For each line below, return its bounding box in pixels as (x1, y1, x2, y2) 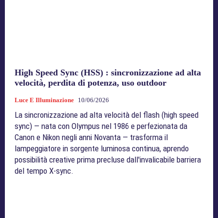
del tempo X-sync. (15, 165, 73, 176)
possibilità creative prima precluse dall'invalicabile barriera (15, 154, 201, 164)
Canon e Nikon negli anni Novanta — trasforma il (15, 132, 168, 142)
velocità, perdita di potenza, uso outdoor (15, 77, 166, 88)
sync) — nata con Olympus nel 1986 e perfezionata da (15, 121, 187, 131)
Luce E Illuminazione (15, 96, 74, 104)
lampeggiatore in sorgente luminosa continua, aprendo (15, 143, 189, 153)
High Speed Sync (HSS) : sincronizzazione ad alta (15, 67, 201, 77)
